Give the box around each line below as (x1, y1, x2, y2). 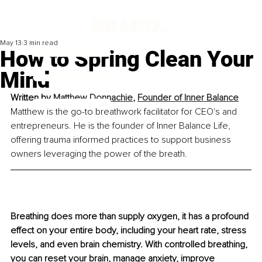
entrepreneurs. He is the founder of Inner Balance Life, (11, 120, 233, 132)
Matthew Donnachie (53, 92, 133, 104)
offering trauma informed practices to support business (11, 134, 233, 146)
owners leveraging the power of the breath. (11, 148, 187, 160)
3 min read (23, 39, 58, 48)
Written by (11, 92, 53, 104)
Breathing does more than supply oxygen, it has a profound (11, 211, 251, 223)
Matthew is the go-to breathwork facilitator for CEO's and (11, 106, 239, 118)
